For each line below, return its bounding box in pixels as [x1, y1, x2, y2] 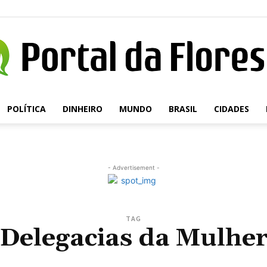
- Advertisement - [107, 164, 160, 171]
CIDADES [213, 103, 249, 114]
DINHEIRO [62, 103, 103, 114]
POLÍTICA [7, 103, 46, 114]
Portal [133, 108, 156, 119]
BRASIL [168, 103, 197, 114]
